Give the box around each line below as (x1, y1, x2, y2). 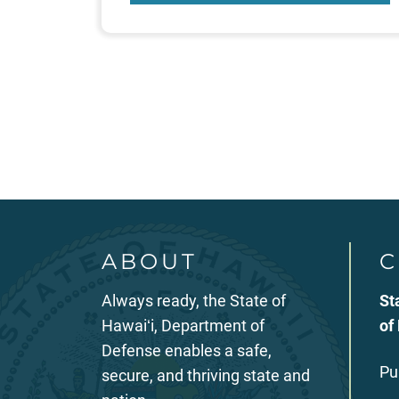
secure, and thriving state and (102, 365, 310, 385)
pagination (90, 116, 289, 160)
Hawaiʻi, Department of (102, 315, 265, 335)
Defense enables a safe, (102, 340, 272, 360)
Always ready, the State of (102, 290, 286, 310)
